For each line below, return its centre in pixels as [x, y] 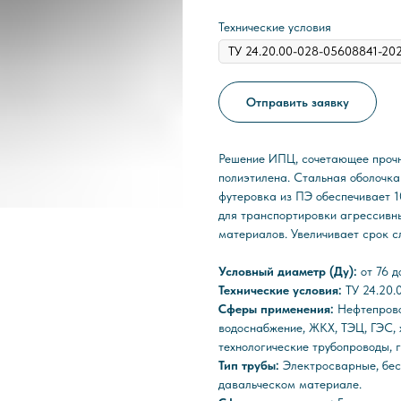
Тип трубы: [251, 366]
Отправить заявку [298, 102]
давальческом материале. [290, 384]
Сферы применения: [278, 309]
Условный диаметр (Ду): [290, 272]
